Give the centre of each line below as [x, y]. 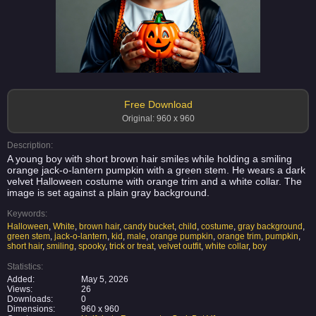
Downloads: [30, 299]
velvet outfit [180, 246]
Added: [21, 279]
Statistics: [25, 267]
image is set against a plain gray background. [108, 193]
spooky [92, 246]
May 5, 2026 [105, 279]
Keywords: [27, 214]
